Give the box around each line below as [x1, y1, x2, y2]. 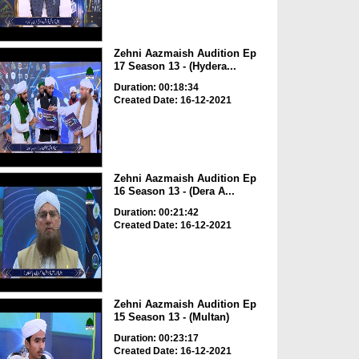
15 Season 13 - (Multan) [113, 310, 229, 323]
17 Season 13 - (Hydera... [113, 59, 236, 72]
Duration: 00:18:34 [113, 81, 199, 93]
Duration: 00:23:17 [113, 332, 199, 344]
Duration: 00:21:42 [113, 207, 199, 219]
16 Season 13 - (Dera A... [113, 185, 235, 198]
